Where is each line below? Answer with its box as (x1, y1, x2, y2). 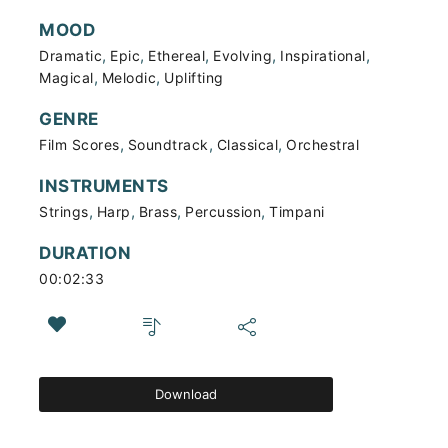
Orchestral (286, 136, 359, 153)
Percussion (185, 203, 261, 220)
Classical (216, 136, 278, 153)
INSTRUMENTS (39, 176, 169, 196)
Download (155, 385, 218, 402)
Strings (39, 203, 89, 220)
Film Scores (39, 136, 120, 153)
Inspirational (280, 47, 366, 64)
